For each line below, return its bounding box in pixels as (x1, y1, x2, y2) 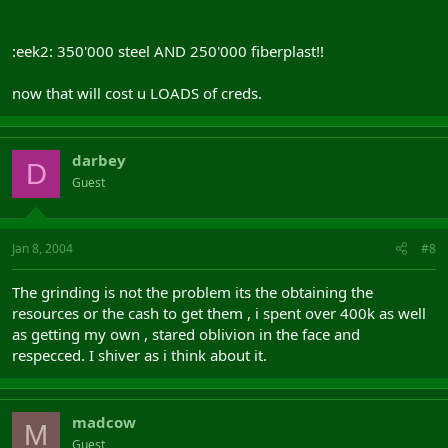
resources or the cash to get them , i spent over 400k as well (12, 302, 426, 323)
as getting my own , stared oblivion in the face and (12, 323, 360, 344)
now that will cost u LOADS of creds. (12, 83, 262, 103)
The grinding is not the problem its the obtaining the (12, 281, 373, 302)
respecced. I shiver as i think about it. (12, 344, 267, 365)
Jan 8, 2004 (12, 239, 73, 257)
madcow (72, 411, 136, 432)
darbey (72, 150, 126, 170)
